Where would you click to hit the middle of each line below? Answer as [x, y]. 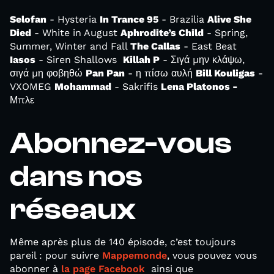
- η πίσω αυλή [160, 73]
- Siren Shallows [79, 60]
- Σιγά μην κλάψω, [202, 60]
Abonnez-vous [121, 143]
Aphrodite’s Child [162, 33]
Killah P [141, 60]
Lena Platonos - [199, 87]
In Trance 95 [129, 20]
